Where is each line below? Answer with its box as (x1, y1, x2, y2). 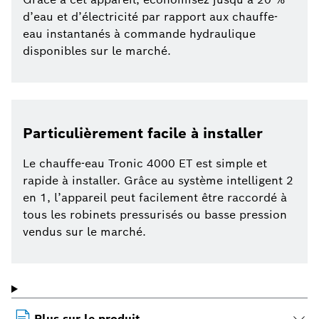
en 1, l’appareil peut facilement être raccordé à (23, 190, 287, 206)
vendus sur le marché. (23, 224, 146, 240)
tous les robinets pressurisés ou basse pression (23, 207, 287, 223)
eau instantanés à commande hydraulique (23, 26, 256, 42)
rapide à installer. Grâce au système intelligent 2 (23, 173, 293, 189)
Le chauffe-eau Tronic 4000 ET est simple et (23, 156, 267, 172)
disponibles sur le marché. (23, 43, 171, 59)
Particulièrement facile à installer (23, 124, 263, 143)
